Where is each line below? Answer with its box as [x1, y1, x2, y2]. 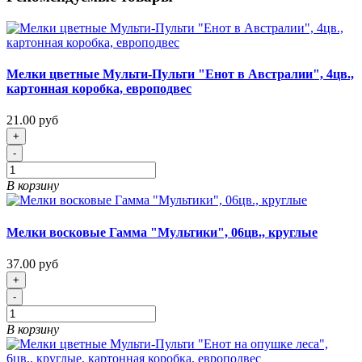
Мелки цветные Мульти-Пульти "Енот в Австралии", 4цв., [6, 67, 354, 82]
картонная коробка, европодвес [6, 82, 192, 96]
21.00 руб [6, 113, 58, 128]
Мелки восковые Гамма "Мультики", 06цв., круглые [6, 225, 318, 239]
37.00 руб [6, 256, 58, 271]
